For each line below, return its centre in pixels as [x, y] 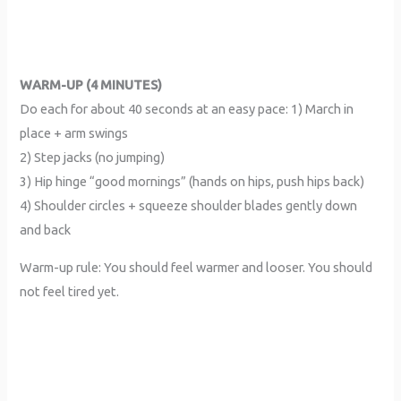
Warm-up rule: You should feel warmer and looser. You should [196, 267]
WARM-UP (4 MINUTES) [91, 85]
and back [46, 230]
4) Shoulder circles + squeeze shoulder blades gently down [189, 206]
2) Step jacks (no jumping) [93, 158]
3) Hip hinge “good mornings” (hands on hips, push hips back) [192, 182]
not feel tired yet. [70, 291]
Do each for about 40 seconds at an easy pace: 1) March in [187, 109]
